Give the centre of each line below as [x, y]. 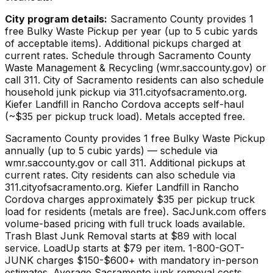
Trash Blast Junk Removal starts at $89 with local [121, 236]
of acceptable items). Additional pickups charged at [123, 43]
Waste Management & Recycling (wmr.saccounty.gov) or [136, 67]
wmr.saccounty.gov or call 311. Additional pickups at [125, 162]
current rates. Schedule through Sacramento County [128, 55]
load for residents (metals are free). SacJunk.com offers [136, 211]
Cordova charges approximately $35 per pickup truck [130, 199]
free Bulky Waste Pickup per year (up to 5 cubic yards [131, 31]
